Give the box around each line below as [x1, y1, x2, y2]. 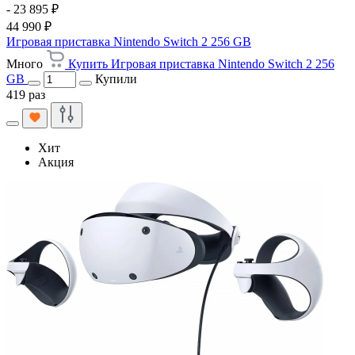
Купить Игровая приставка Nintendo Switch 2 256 [68, 56, 334, 71]
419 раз [6, 87, 45, 101]
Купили [95, 71, 137, 86]
